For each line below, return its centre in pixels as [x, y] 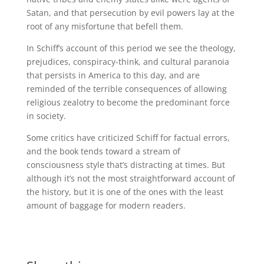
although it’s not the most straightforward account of [131, 178]
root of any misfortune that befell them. [105, 26]
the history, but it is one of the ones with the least [125, 192]
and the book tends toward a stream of [103, 151]
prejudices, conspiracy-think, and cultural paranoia [128, 62]
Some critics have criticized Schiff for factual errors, [128, 138]
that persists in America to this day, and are [113, 75]
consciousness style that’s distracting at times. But [126, 165]
